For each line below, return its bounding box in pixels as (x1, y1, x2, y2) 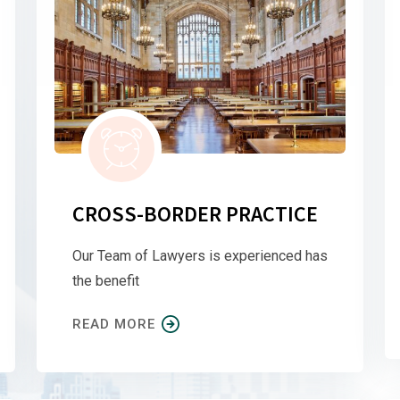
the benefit (72, 271, 139, 289)
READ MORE (72, 315, 155, 332)
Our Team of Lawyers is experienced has (72, 246, 328, 264)
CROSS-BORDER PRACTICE (72, 199, 318, 228)
